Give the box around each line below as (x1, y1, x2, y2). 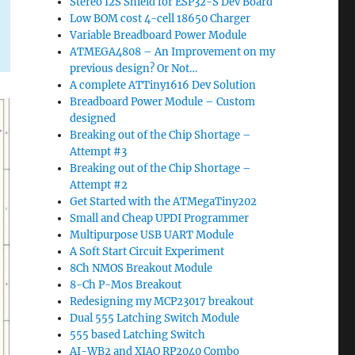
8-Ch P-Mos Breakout (70, 278, 182, 292)
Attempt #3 (70, 145, 128, 158)
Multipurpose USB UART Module (70, 228, 235, 242)
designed (70, 112, 116, 125)
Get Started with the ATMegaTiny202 (70, 195, 258, 208)
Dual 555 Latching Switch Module (70, 311, 240, 325)
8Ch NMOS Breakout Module (70, 261, 213, 275)
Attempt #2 (70, 178, 128, 192)
